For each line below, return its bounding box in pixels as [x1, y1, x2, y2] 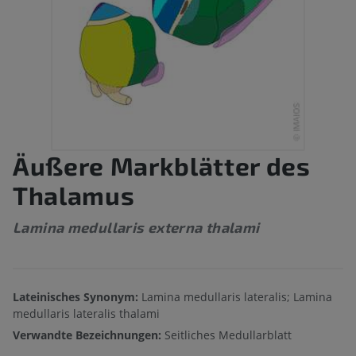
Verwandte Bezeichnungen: [13, 327, 164, 343]
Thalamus [13, 180, 135, 211]
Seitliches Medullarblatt [164, 327, 292, 343]
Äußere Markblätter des [13, 150, 311, 181]
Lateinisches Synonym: [13, 289, 138, 305]
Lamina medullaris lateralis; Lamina [138, 289, 332, 305]
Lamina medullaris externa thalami [13, 219, 260, 237]
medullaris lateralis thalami [13, 306, 160, 322]
